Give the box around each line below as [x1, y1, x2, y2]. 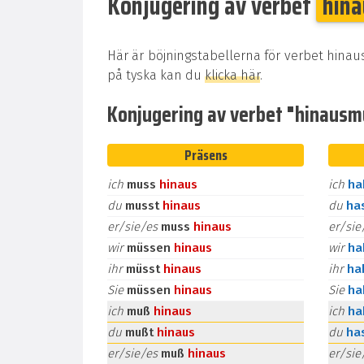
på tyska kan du [107, 67, 205, 83]
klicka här [205, 67, 260, 83]
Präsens [184, 144, 227, 167]
